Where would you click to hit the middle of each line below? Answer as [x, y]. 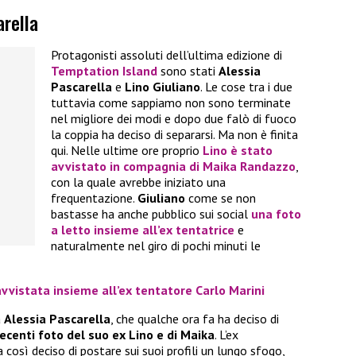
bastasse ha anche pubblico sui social [151, 214]
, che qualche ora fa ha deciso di [195, 319]
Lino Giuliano [163, 87]
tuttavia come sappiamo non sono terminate [171, 103]
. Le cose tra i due [246, 87]
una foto [276, 214]
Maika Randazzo [249, 166]
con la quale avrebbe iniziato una [138, 182]
